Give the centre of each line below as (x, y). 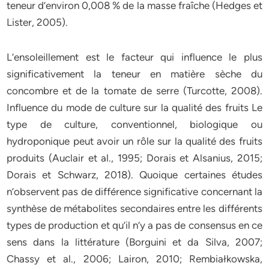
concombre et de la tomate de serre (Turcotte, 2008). (134, 91)
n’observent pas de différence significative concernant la (134, 192)
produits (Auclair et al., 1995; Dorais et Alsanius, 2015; (134, 158)
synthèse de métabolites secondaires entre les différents (134, 208)
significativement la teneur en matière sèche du (134, 74)
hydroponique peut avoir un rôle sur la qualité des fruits (134, 141)
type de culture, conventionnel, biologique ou (134, 124)
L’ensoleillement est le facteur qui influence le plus (134, 57)
